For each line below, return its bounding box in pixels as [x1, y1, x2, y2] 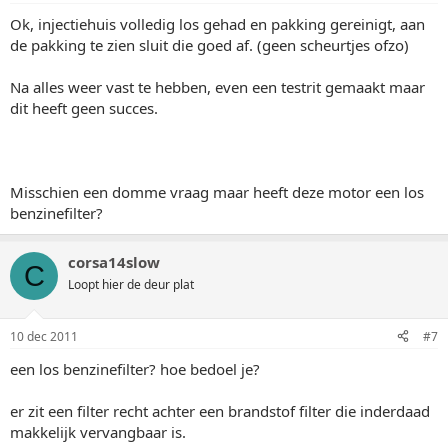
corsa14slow [68, 252, 160, 272]
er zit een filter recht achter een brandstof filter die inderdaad [10, 400, 430, 421]
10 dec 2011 [10, 327, 78, 345]
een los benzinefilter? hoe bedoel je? [10, 358, 260, 379]
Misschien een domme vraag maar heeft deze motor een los [10, 182, 424, 202]
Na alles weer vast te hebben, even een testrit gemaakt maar [10, 77, 425, 97]
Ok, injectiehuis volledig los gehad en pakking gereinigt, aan [10, 14, 425, 34]
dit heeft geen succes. [10, 98, 158, 118]
